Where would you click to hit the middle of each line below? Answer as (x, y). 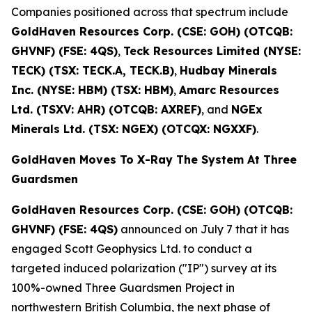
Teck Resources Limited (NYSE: (212, 51)
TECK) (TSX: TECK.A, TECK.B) (93, 70)
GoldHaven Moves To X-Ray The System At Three (154, 159)
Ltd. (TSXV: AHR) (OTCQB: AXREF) (106, 109)
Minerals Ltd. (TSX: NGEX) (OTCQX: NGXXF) (134, 129)
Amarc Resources (229, 90)
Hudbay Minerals (228, 70)
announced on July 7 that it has (203, 229)
